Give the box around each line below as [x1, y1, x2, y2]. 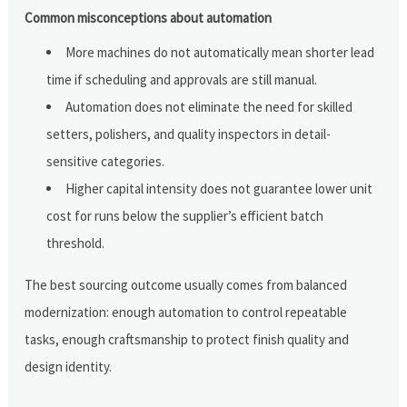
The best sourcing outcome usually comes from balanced [25, 275, 348, 293]
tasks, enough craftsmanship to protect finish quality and [25, 330, 350, 348]
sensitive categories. [46, 152, 165, 170]
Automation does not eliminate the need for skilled [65, 97, 353, 115]
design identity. [25, 357, 113, 375]
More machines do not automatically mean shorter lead [65, 43, 375, 61]
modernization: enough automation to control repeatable [25, 303, 348, 321]
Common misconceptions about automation [25, 8, 273, 26]
